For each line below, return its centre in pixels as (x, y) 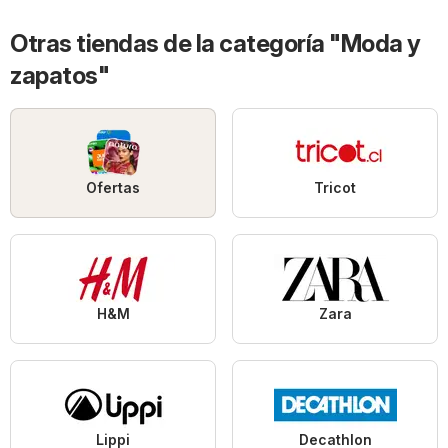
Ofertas (113, 187)
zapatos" (59, 75)
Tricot (335, 187)
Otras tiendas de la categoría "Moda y (215, 43)
